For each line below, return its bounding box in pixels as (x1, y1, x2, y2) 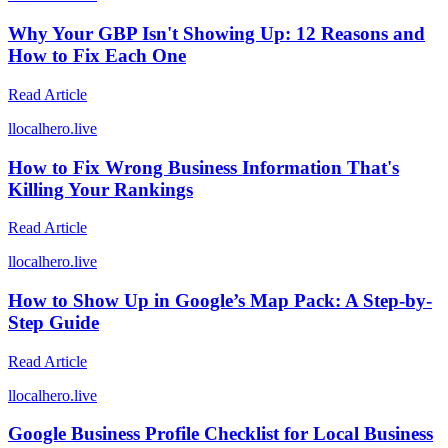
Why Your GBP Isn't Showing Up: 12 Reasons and (8, 23, 425, 45)
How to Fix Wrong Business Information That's (8, 156, 399, 178)
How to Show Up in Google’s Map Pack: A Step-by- (8, 289, 432, 311)
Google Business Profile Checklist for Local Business (8, 423, 433, 445)
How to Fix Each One (8, 45, 186, 67)
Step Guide (8, 311, 99, 333)
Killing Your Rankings (8, 178, 193, 200)
